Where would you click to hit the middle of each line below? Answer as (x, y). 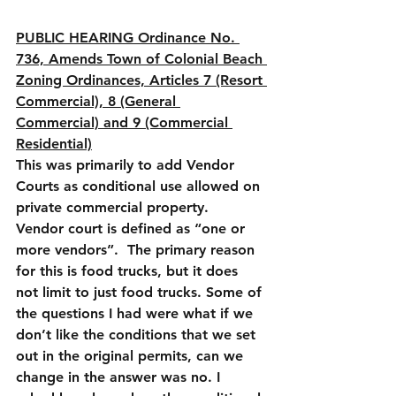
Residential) (54, 144)
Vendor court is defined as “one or (133, 228)
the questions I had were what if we (137, 313)
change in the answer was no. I (120, 377)
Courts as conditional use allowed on (140, 186)
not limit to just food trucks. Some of (141, 292)
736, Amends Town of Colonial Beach (141, 59)
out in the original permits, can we (132, 356)
